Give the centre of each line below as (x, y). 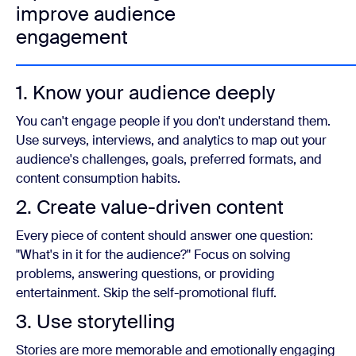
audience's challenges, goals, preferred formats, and (169, 159)
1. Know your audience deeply (145, 93)
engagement (72, 37)
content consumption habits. (98, 178)
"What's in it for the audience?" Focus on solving (153, 255)
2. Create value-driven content (150, 207)
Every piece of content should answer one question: (164, 236)
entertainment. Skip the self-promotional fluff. (146, 293)
